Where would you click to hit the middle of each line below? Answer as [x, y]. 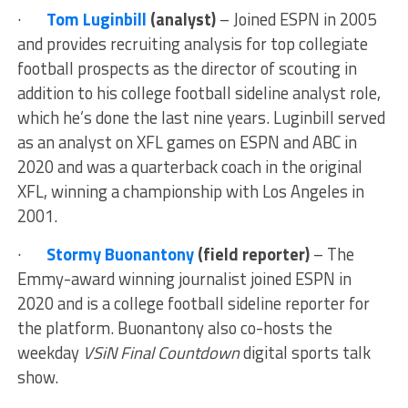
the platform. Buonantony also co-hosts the [174, 328]
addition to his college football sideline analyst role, [199, 93]
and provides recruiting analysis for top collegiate [192, 44]
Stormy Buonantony [120, 255]
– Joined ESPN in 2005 [297, 20]
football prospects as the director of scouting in [187, 69]
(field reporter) [253, 255]
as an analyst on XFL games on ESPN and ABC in [187, 143]
